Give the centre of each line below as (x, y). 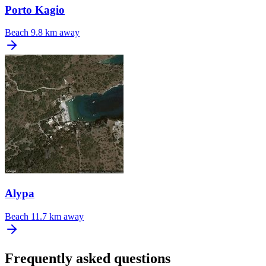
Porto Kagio (35, 9)
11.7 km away (57, 216)
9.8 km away (55, 33)
